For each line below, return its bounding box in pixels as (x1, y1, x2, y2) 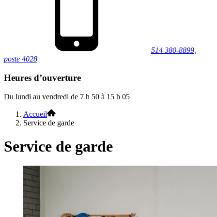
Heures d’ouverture (4, 72, 81, 83)
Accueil (23, 109, 47, 118)
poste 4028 (4, 55, 37, 63)
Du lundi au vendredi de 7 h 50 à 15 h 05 (4, 92, 130, 101)
